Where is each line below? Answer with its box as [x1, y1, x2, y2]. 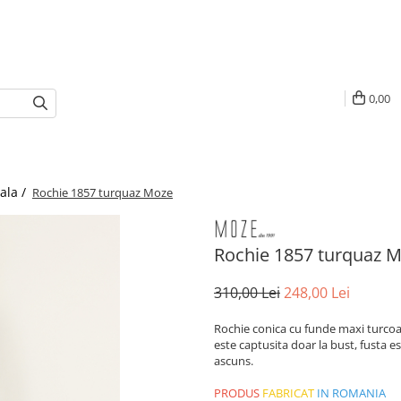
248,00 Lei [284, 282, 350, 303]
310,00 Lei [214, 282, 280, 303]
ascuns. [214, 352, 253, 369]
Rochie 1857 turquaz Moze [32, 184, 173, 200]
